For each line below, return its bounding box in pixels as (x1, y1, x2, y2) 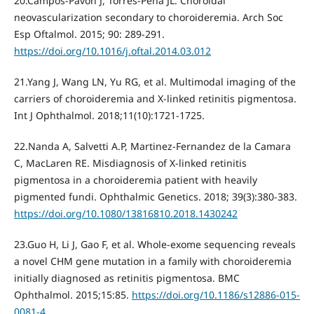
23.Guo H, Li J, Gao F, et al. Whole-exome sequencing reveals (13, 237, 296, 251)
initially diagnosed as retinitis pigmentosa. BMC (13, 271, 240, 285)
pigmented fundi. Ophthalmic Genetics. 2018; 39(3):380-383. (13, 189, 297, 203)
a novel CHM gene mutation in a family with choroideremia (13, 254, 292, 268)
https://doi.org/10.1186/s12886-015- (131, 287, 300, 301)
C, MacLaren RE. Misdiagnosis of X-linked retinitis (13, 156, 247, 170)
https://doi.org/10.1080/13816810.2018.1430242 (13, 206, 238, 220)
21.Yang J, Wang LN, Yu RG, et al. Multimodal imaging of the (13, 74, 296, 88)
